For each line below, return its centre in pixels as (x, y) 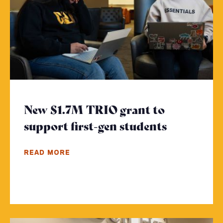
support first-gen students (95, 126)
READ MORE (47, 152)
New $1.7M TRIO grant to (94, 109)
